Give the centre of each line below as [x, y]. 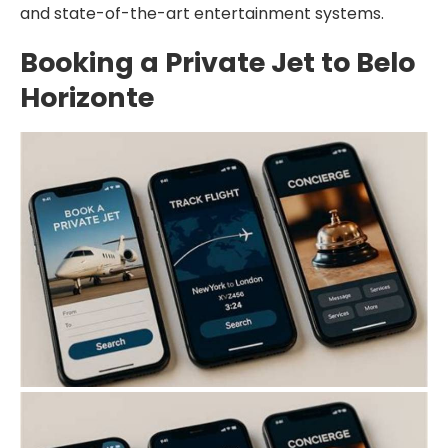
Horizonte [87, 97]
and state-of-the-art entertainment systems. [202, 13]
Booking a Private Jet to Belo [217, 62]
